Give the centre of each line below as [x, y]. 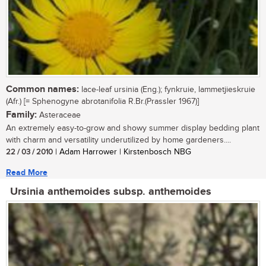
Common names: [42, 90]
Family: [21, 115]
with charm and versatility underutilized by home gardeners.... [118, 140]
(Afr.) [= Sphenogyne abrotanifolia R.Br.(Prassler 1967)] [102, 102]
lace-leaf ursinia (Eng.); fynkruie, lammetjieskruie [167, 90]
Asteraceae [59, 115]
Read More [27, 173]
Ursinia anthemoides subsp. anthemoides [111, 192]
